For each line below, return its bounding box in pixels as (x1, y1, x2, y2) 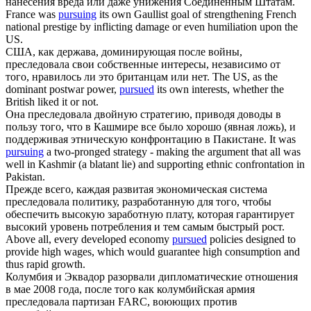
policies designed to (207, 233, 296, 246)
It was (269, 133, 296, 146)
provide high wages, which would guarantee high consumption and (6, 246, 300, 258)
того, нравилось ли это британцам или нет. (6, 71, 210, 83)
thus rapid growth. (6, 258, 85, 271)
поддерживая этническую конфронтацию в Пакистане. (6, 133, 267, 146)
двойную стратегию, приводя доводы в (92, 108, 281, 121)
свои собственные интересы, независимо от (69, 58, 280, 71)
